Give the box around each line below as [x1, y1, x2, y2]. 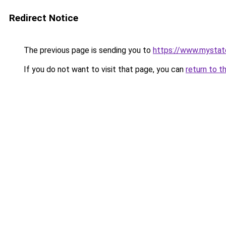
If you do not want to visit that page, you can [22, 65, 186, 74]
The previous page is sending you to [22, 45, 153, 55]
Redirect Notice [9, 12, 78, 24]
